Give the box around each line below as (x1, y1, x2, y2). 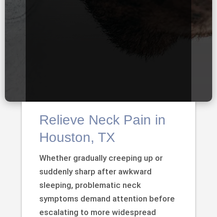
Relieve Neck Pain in (39, 112, 166, 127)
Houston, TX (39, 129, 115, 145)
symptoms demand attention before (39, 193, 175, 203)
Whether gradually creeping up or (39, 153, 163, 163)
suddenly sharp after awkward (39, 166, 152, 176)
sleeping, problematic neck (39, 180, 141, 190)
